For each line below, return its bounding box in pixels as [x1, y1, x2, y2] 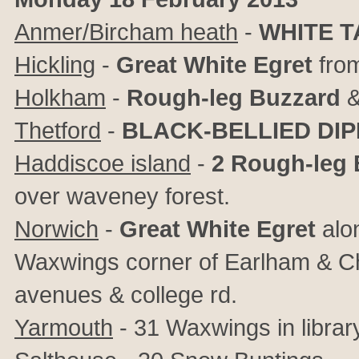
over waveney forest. [14, 183, 230, 209]
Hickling [14, 51, 95, 78]
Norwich [14, 216, 99, 242]
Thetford [14, 117, 101, 143]
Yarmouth [14, 314, 113, 341]
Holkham [14, 84, 106, 111]
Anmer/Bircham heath [14, 18, 238, 45]
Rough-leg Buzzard [127, 84, 341, 111]
